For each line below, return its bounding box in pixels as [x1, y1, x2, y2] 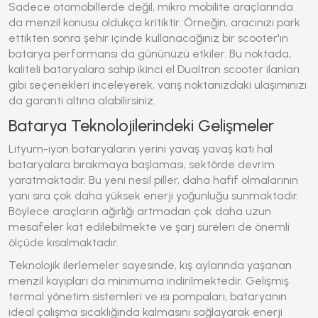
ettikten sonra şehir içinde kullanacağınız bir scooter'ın [9, 31, 288, 45]
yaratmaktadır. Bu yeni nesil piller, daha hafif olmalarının [9, 173, 298, 187]
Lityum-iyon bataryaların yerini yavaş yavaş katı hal [9, 142, 273, 155]
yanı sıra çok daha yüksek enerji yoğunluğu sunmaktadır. [9, 189, 299, 202]
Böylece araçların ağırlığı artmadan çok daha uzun [9, 204, 271, 218]
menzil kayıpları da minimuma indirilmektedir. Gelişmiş [9, 274, 289, 287]
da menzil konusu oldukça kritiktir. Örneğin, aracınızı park [9, 16, 300, 29]
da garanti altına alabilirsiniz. [9, 94, 155, 107]
